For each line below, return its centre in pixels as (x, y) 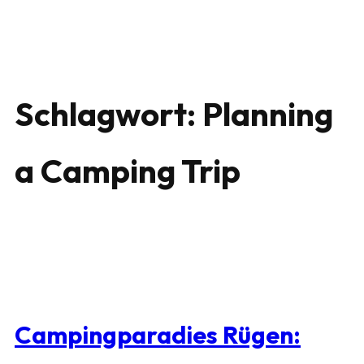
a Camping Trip (128, 170)
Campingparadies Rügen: (158, 335)
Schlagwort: (108, 113)
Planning (268, 113)
